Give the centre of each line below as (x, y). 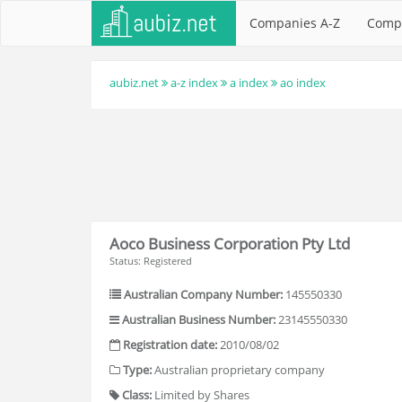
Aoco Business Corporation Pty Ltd (230, 243)
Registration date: (170, 345)
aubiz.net (134, 83)
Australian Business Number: (199, 319)
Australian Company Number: (203, 294)
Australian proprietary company (238, 370)
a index (249, 83)
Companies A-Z (295, 23)
